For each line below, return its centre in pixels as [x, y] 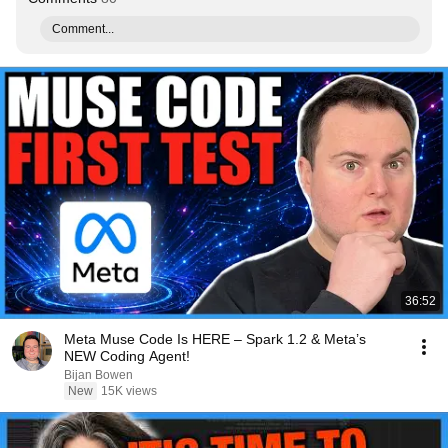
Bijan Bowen [98, 375]
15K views [129, 391]
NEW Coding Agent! [127, 356]
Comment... [83, 29]
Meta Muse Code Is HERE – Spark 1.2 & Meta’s [215, 339]
